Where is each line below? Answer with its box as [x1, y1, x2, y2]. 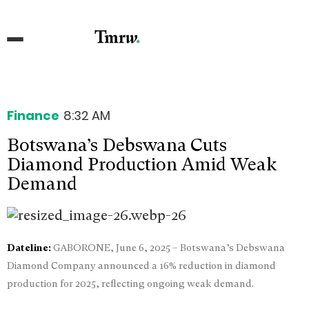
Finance [7, 106, 59, 124]
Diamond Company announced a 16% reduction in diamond [7, 259, 276, 271]
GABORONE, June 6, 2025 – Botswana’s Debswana [51, 241, 285, 253]
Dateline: [7, 241, 51, 253]
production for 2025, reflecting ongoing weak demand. [7, 277, 254, 289]
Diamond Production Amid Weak [7, 153, 277, 175]
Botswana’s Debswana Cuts [7, 134, 227, 155]
